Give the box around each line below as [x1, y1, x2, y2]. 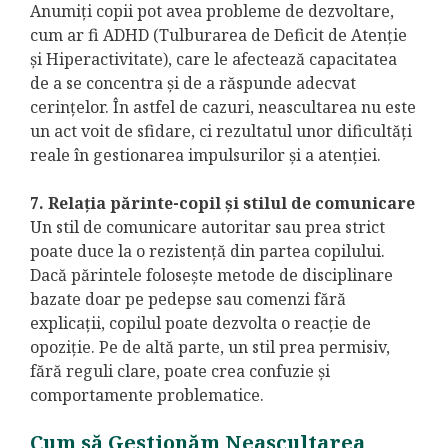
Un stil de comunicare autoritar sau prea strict [30, 216, 385, 239]
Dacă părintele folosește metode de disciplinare [30, 264, 393, 287]
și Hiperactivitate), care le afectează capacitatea [30, 48, 397, 71]
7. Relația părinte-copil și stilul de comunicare [30, 192, 415, 215]
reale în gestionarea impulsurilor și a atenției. [30, 144, 381, 167]
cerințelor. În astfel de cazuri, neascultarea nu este [30, 96, 416, 119]
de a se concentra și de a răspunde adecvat [30, 72, 356, 95]
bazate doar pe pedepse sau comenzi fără [30, 288, 346, 311]
